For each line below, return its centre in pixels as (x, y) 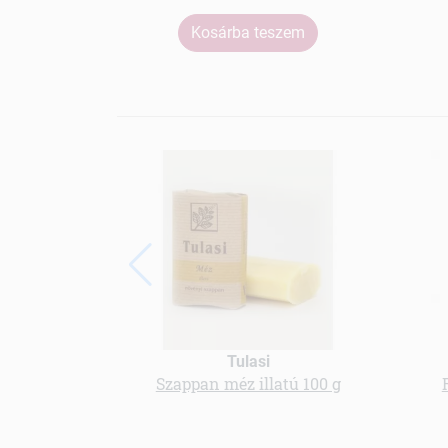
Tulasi (248, 361)
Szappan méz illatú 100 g (248, 383)
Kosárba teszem (248, 32)
